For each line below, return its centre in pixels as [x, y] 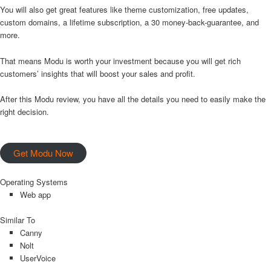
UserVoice [38, 258]
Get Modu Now [43, 152]
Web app [35, 194]
